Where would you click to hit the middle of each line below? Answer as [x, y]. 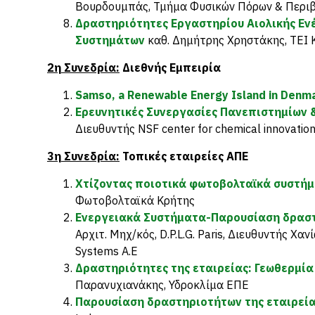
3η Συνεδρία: [83, 156]
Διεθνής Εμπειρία [170, 67]
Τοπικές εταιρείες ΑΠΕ [184, 156]
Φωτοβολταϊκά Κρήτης [135, 200]
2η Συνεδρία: [83, 67]
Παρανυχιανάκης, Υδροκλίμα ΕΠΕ [162, 285]
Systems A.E [107, 251]
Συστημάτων [110, 40]
